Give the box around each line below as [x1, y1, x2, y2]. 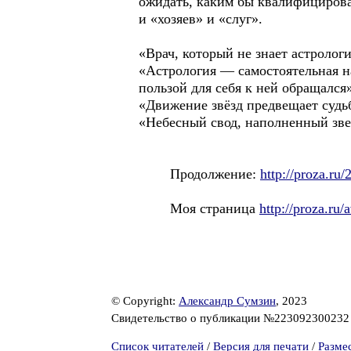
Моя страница [139, 201, 259, 216]
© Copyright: [111, 295, 179, 307]
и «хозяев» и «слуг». [139, 11, 262, 27]
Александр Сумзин [179, 295, 276, 307]
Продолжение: [139, 166, 260, 182]
